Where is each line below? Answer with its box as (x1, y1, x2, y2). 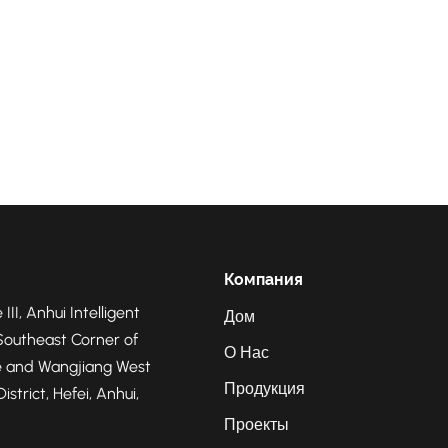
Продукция (224, 379, 305, 399)
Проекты (224, 415, 289, 435)
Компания (224, 270, 303, 290)
